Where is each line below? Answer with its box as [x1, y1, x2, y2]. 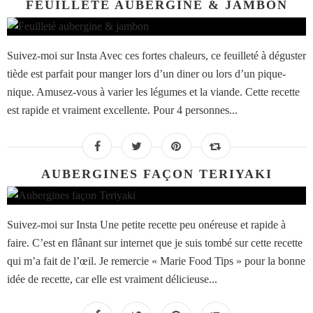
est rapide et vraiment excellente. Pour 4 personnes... [7, 104, 238, 117]
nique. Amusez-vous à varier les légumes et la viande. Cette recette [7, 86, 300, 99]
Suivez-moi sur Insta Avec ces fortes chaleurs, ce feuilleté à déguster [7, 50, 306, 62]
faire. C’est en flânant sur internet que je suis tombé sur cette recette [7, 237, 303, 249]
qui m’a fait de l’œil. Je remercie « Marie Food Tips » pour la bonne [7, 255, 305, 268]
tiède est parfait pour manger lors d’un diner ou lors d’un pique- [7, 68, 286, 80]
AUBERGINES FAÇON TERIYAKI [41, 167, 272, 182]
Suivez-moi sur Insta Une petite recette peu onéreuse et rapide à [7, 219, 286, 231]
